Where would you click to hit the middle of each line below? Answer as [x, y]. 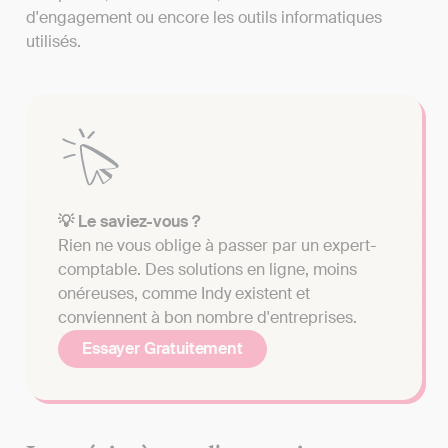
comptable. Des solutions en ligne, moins [207, 269]
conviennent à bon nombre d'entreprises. [207, 317]
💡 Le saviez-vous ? [129, 221]
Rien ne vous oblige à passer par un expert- [217, 245]
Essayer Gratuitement [162, 348]
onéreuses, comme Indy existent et [184, 293]
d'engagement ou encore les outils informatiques [204, 17]
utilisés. [53, 41]
